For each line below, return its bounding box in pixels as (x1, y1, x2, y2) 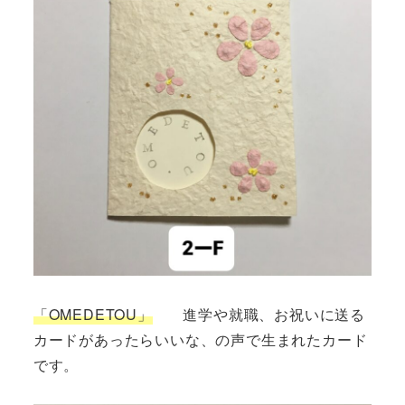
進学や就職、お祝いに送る (152, 304, 366, 325)
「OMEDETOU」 (33, 304, 153, 325)
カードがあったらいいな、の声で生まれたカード (33, 329, 368, 351)
